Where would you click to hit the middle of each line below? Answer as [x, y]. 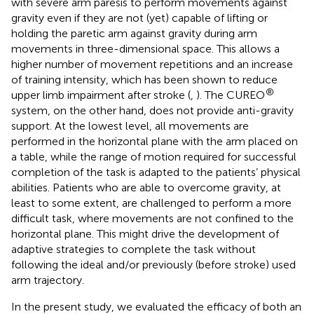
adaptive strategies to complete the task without [134, 249]
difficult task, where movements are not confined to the [152, 218]
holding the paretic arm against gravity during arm [134, 33]
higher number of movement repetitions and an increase [152, 64]
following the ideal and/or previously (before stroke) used [153, 264]
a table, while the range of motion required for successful [154, 156]
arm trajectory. [48, 280]
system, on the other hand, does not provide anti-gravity [152, 110]
